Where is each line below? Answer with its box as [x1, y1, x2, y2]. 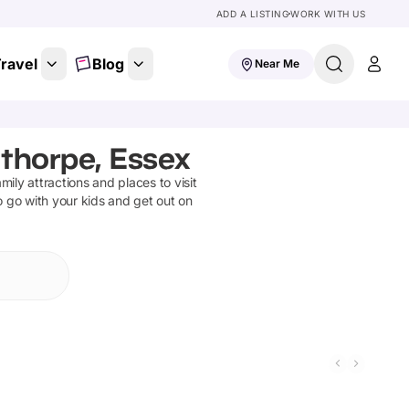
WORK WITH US [290, 8, 365, 19]
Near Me [255, 57, 299, 70]
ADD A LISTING [215, 8, 288, 19]
